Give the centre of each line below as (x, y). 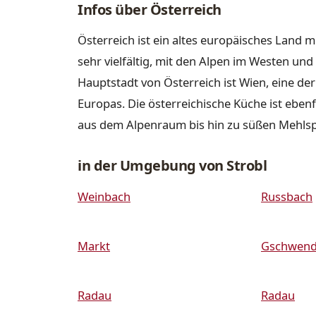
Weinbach (104, 196)
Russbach (287, 196)
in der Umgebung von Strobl (172, 166)
